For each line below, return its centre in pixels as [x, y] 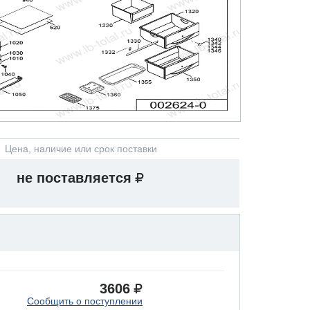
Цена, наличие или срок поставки [81, 149]
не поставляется [74, 178]
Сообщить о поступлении [85, 301]
